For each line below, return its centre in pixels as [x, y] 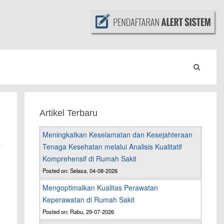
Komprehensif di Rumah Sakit [90, 159]
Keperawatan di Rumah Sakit [89, 200]
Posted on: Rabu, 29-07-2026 [78, 212]
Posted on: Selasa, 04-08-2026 [80, 171]
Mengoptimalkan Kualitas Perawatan [100, 188]
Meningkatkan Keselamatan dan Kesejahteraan [118, 135]
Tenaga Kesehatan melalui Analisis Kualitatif [112, 147]
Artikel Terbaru [69, 113]
